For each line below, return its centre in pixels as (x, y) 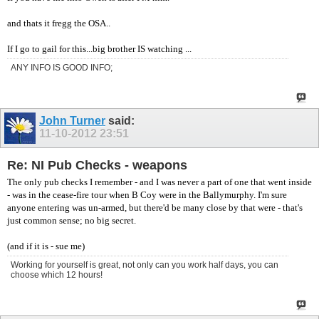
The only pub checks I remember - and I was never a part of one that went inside (159, 182)
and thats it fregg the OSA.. (59, 23)
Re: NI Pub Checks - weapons (97, 165)
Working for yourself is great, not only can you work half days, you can (145, 265)
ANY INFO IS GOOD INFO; (62, 67)
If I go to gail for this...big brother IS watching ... (99, 48)
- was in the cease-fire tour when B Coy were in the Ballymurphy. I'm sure (147, 195)
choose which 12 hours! (57, 275)
